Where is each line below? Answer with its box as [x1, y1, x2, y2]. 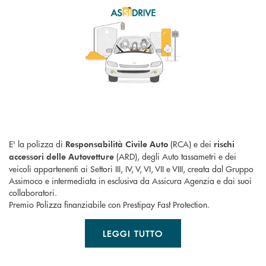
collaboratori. [9, 186, 57, 198]
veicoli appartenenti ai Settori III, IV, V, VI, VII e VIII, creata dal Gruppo [9, 162, 254, 175]
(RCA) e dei [168, 137, 214, 150]
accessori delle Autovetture [9, 150, 114, 162]
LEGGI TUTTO [102, 227, 164, 239]
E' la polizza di [9, 137, 65, 150]
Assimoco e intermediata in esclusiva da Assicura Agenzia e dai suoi [9, 174, 252, 186]
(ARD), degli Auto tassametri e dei [114, 150, 236, 162]
